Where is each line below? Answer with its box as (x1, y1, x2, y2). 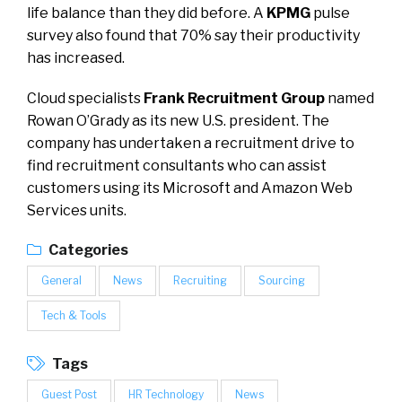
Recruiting (173, 273, 227, 287)
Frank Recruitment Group (144, 89, 325, 107)
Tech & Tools (41, 308, 106, 322)
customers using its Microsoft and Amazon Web (27, 179, 353, 197)
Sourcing (258, 273, 305, 287)
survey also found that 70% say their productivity (27, 26, 360, 44)
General (41, 273, 82, 287)
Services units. (27, 201, 129, 219)
